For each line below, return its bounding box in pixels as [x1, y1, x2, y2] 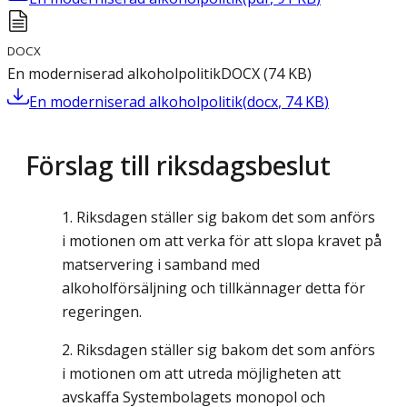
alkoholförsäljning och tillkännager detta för [62, 278, 365, 299]
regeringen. [62, 302, 142, 323]
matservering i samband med [62, 254, 260, 275]
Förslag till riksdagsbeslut [25, 147, 331, 184]
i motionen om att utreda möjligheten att [62, 363, 341, 384]
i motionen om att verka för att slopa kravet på [62, 231, 382, 252]
